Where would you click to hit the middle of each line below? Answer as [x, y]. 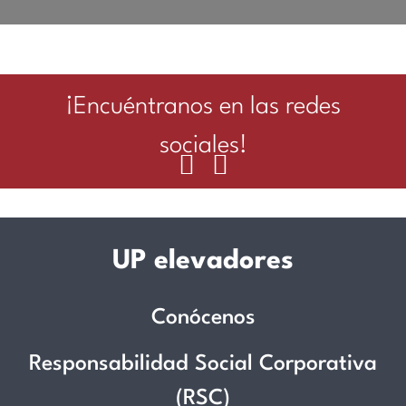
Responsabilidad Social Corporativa [203, 365]
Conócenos [203, 319]
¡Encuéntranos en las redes [203, 107]
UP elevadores [203, 262]
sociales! [203, 146]
